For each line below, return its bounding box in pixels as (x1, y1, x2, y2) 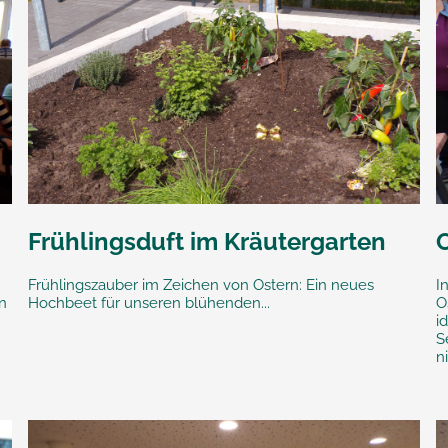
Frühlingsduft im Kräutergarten (27, 226, 386, 256)
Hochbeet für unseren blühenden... (27, 293, 270, 312)
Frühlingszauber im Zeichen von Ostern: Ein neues (27, 275, 374, 294)
